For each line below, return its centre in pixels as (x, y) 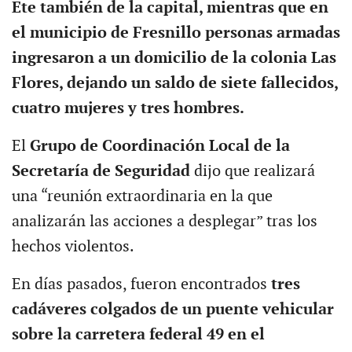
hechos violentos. (73, 246)
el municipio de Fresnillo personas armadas (176, 33)
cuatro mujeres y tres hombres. (128, 108)
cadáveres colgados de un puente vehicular (172, 309)
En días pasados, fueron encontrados (139, 284)
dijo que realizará (252, 171)
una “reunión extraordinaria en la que (142, 196)
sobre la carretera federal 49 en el (138, 334)
